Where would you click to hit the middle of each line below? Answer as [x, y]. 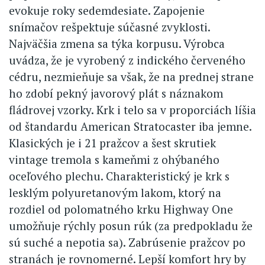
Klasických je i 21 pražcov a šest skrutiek [112, 143]
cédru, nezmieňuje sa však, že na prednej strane [131, 76]
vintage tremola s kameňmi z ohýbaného [114, 159]
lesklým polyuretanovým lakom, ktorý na [115, 192]
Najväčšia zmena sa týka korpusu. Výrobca [117, 43]
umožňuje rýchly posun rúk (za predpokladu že [131, 225]
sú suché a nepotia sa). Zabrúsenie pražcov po [127, 242]
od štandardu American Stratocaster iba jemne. [130, 126]
